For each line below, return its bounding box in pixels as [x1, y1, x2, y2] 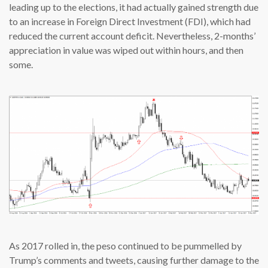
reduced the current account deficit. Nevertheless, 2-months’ [9, 29, 255, 41]
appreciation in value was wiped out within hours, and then [9, 44, 243, 56]
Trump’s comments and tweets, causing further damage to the [9, 254, 259, 266]
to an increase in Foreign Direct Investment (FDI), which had [9, 15, 251, 27]
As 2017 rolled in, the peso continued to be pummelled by [9, 239, 242, 251]
